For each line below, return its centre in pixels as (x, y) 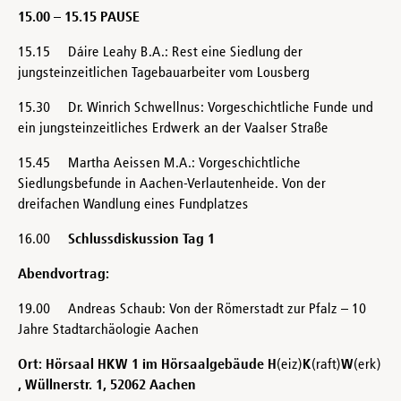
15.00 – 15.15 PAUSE (79, 17)
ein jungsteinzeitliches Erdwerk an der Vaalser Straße (173, 128)
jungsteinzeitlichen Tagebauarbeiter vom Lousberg (164, 73)
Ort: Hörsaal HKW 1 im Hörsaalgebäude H (147, 365)
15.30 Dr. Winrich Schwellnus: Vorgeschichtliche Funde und (196, 108)
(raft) (326, 365)
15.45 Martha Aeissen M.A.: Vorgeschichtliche (159, 163)
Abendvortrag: (64, 274)
